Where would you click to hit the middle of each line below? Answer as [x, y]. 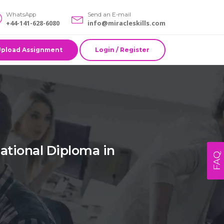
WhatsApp [21, 15]
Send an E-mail [109, 15]
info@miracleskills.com [126, 23]
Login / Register [122, 49]
